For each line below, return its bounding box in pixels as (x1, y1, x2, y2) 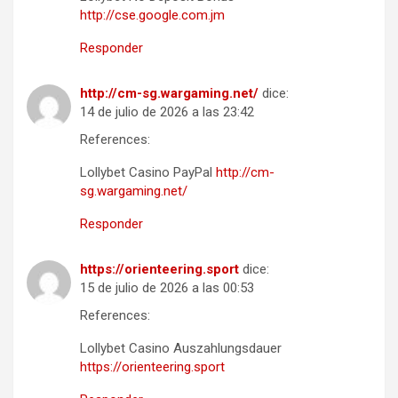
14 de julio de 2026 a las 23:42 (80, 103, 254, 120)
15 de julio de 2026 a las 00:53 (80, 279, 254, 296)
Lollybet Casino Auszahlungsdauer (80, 339, 282, 356)
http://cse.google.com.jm (80, 6, 225, 23)
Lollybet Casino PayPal (80, 163, 216, 180)
